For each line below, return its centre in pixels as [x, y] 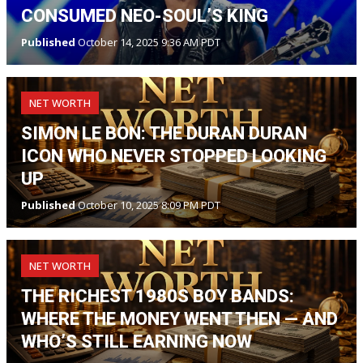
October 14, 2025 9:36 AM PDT [148, 42]
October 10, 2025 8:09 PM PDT [148, 205]
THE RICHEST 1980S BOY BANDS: [158, 296]
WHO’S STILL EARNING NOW [137, 342]
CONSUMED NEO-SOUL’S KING [145, 16]
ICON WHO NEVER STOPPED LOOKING [174, 156]
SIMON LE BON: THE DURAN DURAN [164, 133]
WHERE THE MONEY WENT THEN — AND [179, 319]
